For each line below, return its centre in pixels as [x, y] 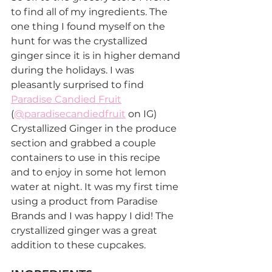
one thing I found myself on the [89, 26]
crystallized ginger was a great [85, 230]
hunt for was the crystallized [80, 41]
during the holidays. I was [74, 70]
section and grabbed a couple [85, 143]
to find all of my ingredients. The [90, 12]
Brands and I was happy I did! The [93, 216]
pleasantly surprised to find [79, 84]
